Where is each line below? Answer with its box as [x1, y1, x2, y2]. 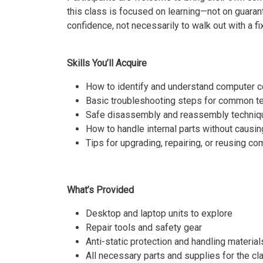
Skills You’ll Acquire [67, 57, 147, 69]
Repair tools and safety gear [86, 221, 202, 233]
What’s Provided [67, 184, 134, 195]
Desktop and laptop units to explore [86, 207, 232, 219]
